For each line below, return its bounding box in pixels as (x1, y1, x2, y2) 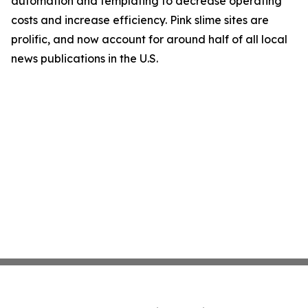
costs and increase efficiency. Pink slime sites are (11, 13, 269, 27)
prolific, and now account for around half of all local (11, 32, 287, 46)
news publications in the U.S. (11, 52, 158, 65)
